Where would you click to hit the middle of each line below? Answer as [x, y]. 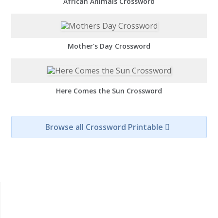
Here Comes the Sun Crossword [109, 91]
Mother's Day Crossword [109, 46]
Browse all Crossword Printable [105, 127]
